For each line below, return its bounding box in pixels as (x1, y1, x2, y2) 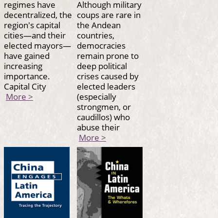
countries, (77, 29, 114, 41)
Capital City (4, 80, 50, 92)
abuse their (77, 121, 124, 133)
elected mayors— (4, 39, 71, 52)
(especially (77, 91, 116, 103)
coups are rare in (77, 9, 141, 21)
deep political (77, 60, 127, 72)
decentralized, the (4, 9, 72, 21)
